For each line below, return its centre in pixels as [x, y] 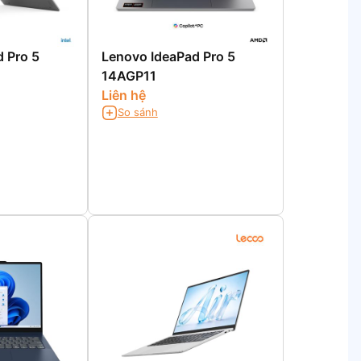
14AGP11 [129, 75]
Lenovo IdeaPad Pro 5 [168, 56]
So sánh [137, 112]
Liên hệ [123, 95]
